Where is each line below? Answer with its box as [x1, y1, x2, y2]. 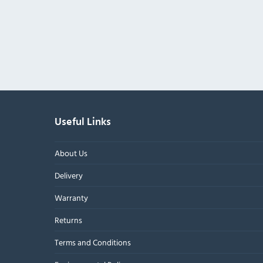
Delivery [54, 169, 83, 182]
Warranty [54, 191, 88, 204]
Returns [54, 214, 82, 227]
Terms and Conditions [54, 236, 131, 249]
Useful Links [54, 116, 111, 128]
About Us [54, 147, 87, 160]
